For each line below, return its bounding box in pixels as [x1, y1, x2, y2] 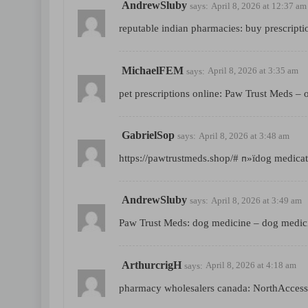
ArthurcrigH [122, 258, 181, 271]
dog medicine [192, 217, 251, 229]
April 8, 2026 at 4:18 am [206, 260, 296, 271]
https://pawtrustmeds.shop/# [119, 153, 239, 164]
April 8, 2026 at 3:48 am [199, 130, 289, 141]
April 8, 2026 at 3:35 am [208, 65, 298, 76]
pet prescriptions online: [119, 87, 225, 99]
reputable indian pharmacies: [119, 23, 245, 34]
